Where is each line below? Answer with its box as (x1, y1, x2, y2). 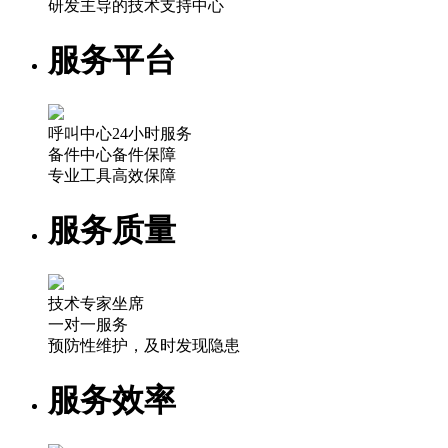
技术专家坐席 (48, 295, 144, 313)
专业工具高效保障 (48, 167, 176, 185)
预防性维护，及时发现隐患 (48, 337, 240, 355)
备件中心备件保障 (48, 146, 176, 164)
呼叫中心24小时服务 (48, 125, 192, 143)
